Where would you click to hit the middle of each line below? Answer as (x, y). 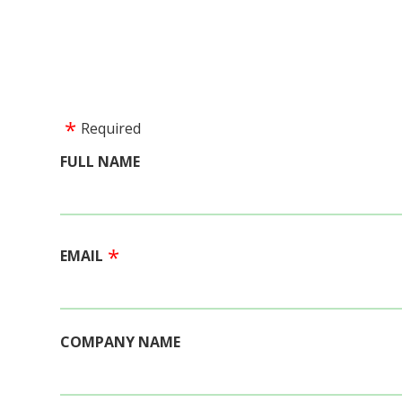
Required (111, 128)
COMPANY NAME (120, 342)
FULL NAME (100, 162)
